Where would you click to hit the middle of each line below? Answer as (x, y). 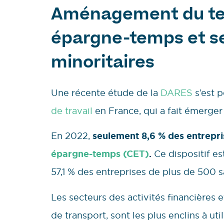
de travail (72, 110)
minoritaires (103, 64)
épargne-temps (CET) (100, 154)
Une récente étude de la (106, 92)
